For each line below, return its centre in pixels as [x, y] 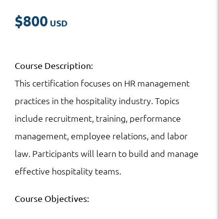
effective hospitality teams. [68, 171]
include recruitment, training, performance [98, 118]
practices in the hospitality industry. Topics [97, 101]
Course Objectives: [52, 198]
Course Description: [54, 66]
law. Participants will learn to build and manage [107, 153]
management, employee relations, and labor [101, 136]
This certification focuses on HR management [102, 83]
